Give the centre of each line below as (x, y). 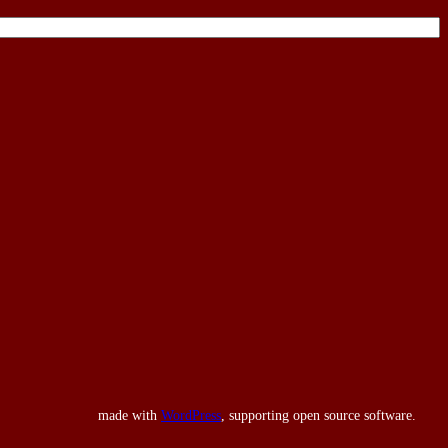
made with (129, 416)
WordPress (191, 416)
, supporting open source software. (318, 416)
